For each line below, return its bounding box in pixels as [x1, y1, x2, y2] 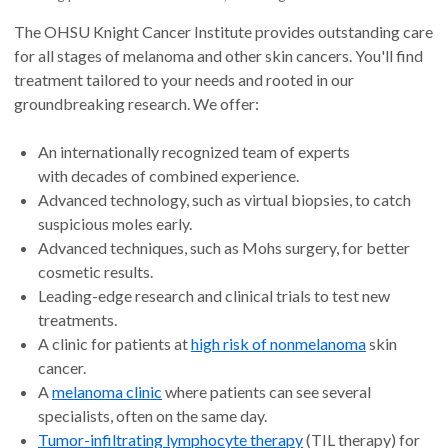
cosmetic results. [38, 262, 153, 282]
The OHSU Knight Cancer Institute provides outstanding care [14, 22, 433, 42]
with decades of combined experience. [38, 166, 299, 186]
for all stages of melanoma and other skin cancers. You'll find [14, 46, 423, 66]
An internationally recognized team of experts [38, 142, 350, 162]
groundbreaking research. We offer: [14, 94, 259, 114]
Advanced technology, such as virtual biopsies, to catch [38, 190, 411, 210]
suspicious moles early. [38, 214, 192, 234]
